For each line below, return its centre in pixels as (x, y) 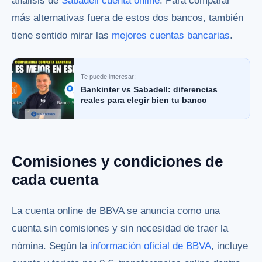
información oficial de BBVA (151, 246)
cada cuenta (55, 179)
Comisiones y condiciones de (117, 161)
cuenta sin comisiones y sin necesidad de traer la (120, 229)
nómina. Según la (51, 246)
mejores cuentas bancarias (171, 35)
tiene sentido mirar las (62, 35)
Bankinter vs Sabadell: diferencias (149, 90)
